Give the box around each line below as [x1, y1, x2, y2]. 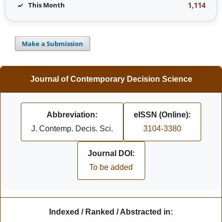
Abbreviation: [47, 110, 98, 119]
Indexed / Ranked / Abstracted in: [49, 207, 173, 216]
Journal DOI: [87, 149, 135, 158]
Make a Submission [22, 39, 84, 48]
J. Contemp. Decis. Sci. [31, 124, 113, 133]
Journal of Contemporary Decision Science [30, 74, 192, 83]
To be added [89, 163, 133, 171]
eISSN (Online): [134, 110, 191, 119]
